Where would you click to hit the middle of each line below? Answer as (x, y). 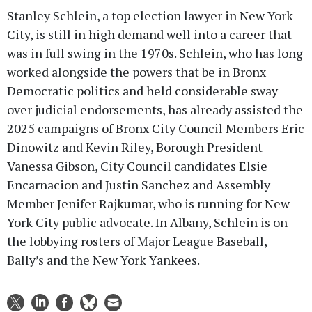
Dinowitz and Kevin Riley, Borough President (135, 147)
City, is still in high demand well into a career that (149, 34)
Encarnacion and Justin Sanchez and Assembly (139, 184)
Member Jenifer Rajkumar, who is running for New (148, 203)
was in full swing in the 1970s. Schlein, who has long (155, 53)
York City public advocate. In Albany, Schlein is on (147, 222)
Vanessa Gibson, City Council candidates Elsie (137, 165)
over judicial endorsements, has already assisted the (155, 109)
